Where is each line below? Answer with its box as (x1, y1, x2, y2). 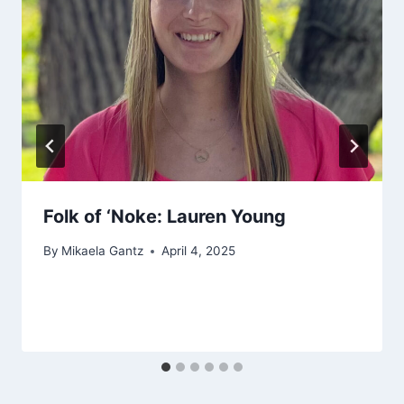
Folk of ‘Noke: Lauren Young (43, 205, 286, 227)
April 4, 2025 (161, 243, 236, 259)
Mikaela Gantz (61, 243, 144, 259)
